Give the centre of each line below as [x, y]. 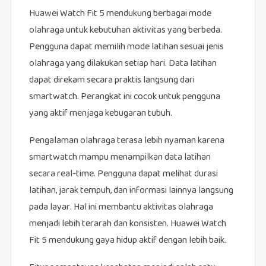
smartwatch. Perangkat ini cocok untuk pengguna [124, 97]
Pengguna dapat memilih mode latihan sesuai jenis [126, 47]
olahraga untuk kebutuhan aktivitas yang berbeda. [125, 31]
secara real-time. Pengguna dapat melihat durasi [123, 175]
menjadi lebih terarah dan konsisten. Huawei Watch [127, 224]
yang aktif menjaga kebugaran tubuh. [100, 114]
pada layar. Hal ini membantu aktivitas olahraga [121, 208]
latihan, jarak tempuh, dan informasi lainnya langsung [131, 191]
